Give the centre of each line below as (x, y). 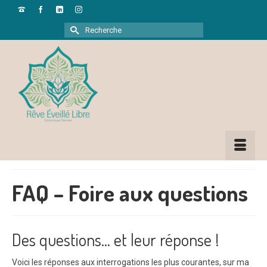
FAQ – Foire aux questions (130, 193)
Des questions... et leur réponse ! (115, 240)
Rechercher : (89, 28)
